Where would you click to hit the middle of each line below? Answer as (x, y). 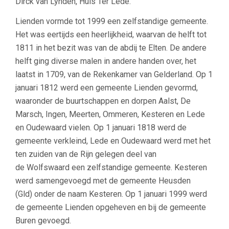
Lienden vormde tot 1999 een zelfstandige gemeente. (112, 21)
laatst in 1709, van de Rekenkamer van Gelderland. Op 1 (114, 74)
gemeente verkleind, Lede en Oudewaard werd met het (113, 141)
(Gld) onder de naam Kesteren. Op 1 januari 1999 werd (111, 194)
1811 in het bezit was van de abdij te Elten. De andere (111, 48)
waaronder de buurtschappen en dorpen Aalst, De (103, 101)
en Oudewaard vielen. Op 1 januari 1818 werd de (101, 128)
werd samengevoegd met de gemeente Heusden (103, 181)
